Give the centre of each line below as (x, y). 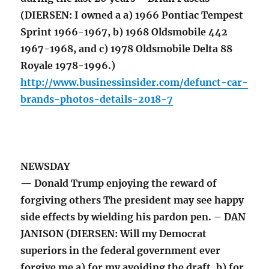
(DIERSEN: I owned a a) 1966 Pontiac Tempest (132, 15)
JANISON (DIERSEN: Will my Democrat (114, 234)
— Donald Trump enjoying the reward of (119, 183)
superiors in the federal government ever (121, 251)
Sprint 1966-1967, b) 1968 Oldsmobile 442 (124, 32)
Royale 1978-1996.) (68, 66)
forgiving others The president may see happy (132, 200)
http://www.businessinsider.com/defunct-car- (134, 83)
